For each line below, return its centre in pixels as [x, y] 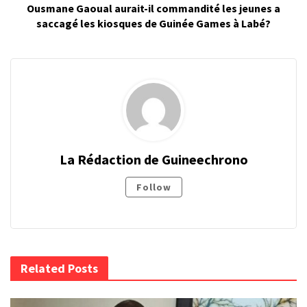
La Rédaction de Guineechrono [153, 159]
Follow [153, 187]
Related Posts [59, 268]
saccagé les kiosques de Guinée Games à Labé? [153, 23]
